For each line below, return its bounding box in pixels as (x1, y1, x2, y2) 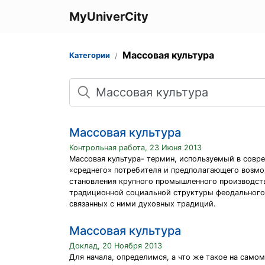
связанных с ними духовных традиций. (69, 199, 216, 208)
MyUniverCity (69, 9, 148, 24)
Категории (69, 51, 110, 60)
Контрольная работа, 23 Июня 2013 (69, 143, 202, 152)
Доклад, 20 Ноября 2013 (69, 241, 162, 250)
